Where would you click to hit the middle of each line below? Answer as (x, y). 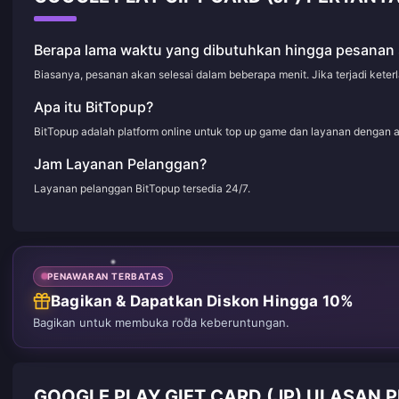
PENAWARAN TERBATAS (106, 276)
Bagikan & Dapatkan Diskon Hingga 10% (203, 301)
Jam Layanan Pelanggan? (120, 164)
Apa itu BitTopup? (94, 107)
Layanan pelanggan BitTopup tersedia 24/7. (142, 188)
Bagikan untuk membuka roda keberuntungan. (161, 322)
